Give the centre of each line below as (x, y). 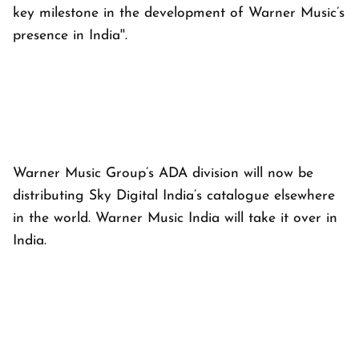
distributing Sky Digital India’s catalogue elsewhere (174, 196)
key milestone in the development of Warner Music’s (179, 13)
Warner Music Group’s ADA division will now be (163, 173)
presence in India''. (70, 35)
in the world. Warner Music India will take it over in (175, 218)
